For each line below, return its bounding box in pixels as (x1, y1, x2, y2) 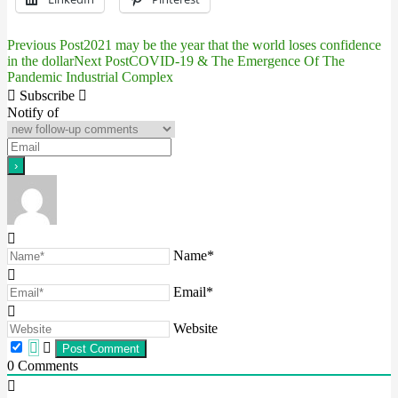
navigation (6, 70, 109, 96)
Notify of (7, 105, 59, 120)
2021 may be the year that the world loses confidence (84, 37, 381, 52)
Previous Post (7, 37, 84, 52)
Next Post (74, 53, 129, 68)
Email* (173, 284, 213, 299)
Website (173, 321, 218, 336)
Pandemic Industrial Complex (7, 69, 173, 84)
